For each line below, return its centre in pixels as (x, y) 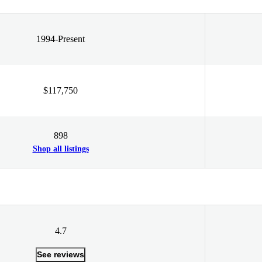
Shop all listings (61, 149)
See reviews (61, 254)
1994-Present (61, 39)
